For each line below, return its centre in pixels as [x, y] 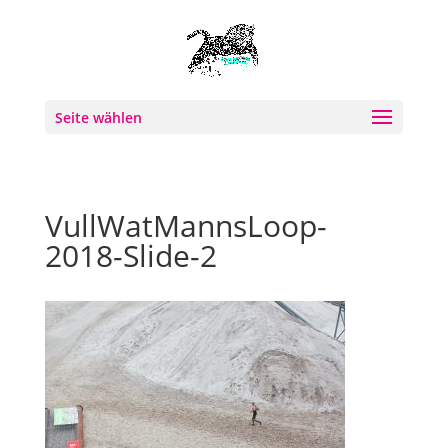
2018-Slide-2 [130, 255]
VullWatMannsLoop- [185, 225]
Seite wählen [98, 117]
